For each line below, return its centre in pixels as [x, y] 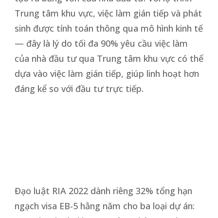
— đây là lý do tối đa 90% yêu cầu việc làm [101, 43]
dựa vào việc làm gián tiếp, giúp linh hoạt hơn [107, 73]
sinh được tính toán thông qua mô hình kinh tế [109, 28]
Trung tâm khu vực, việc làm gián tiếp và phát [108, 13]
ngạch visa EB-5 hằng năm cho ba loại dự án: [105, 206]
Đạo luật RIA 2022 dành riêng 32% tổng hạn [103, 191]
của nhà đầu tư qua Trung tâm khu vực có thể [109, 58]
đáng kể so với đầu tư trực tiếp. [79, 88]
